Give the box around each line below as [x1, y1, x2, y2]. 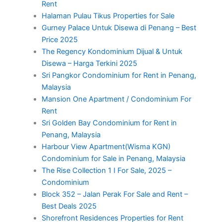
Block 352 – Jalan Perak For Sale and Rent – [41, 190, 188, 199]
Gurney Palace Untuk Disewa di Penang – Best [41, 23, 196, 33]
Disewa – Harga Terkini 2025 [41, 59, 137, 68]
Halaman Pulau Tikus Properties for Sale [41, 11, 174, 21]
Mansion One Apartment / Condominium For [41, 95, 191, 104]
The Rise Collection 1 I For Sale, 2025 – [41, 166, 171, 175]
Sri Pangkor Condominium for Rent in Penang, [41, 71, 196, 80]
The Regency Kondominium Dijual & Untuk [41, 47, 182, 56]
